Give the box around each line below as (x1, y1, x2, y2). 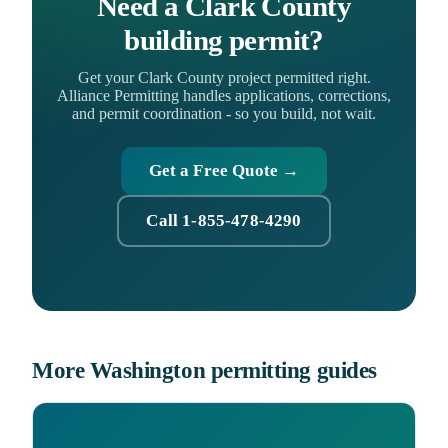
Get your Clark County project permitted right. (77, 69, 371, 87)
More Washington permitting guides (32, 357, 377, 383)
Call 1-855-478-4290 (146, 211, 302, 231)
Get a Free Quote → (148, 161, 300, 181)
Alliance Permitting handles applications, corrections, (57, 87, 391, 105)
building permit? (124, 24, 324, 57)
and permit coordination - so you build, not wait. (72, 105, 376, 123)
